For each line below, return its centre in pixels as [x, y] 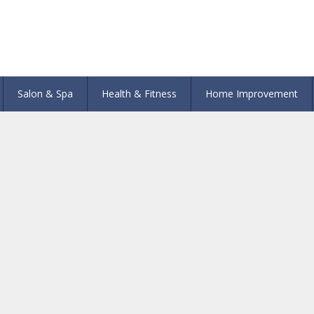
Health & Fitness [139, 94]
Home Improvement [252, 94]
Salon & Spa [46, 94]
